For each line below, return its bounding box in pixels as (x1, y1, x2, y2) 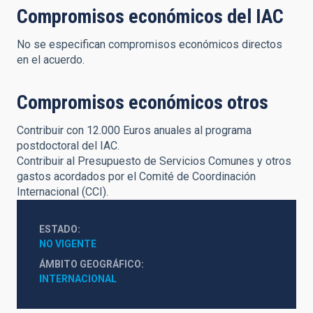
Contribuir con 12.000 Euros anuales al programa (17, 124, 252, 137)
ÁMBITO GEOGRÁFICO (39, 259, 141, 270)
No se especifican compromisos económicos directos (17, 38, 282, 51)
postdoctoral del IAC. (17, 139, 119, 152)
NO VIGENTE (39, 238, 96, 249)
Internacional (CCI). (17, 185, 108, 198)
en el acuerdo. (17, 53, 85, 66)
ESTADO (39, 224, 78, 235)
